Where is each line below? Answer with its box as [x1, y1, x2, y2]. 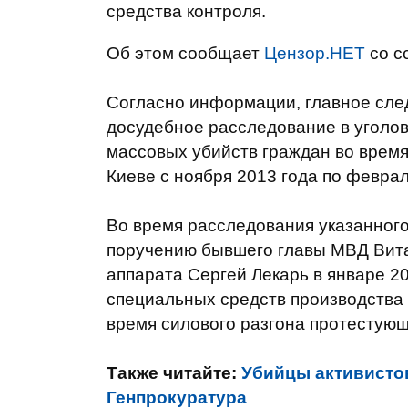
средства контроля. [107, 2, 266, 21]
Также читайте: [107, 363, 241, 382]
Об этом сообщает [107, 44, 264, 63]
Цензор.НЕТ [264, 44, 365, 63]
